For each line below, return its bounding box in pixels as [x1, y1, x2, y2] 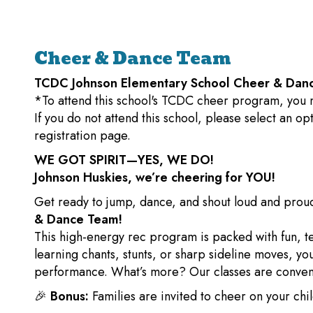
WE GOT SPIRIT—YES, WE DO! [34, 151, 214, 169]
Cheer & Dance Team [34, 45, 235, 72]
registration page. [34, 126, 131, 145]
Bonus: [47, 287, 89, 305]
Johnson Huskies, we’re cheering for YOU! [34, 168, 275, 187]
